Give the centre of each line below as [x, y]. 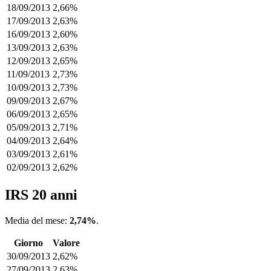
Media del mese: [37, 221]
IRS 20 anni [41, 195]
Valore [66, 243]
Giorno [28, 243]
